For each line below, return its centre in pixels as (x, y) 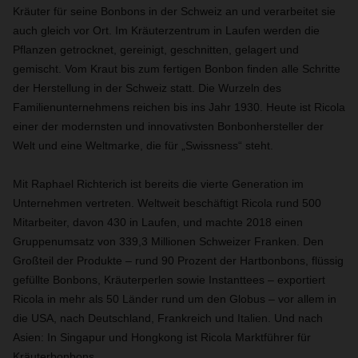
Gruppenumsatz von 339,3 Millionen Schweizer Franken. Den (168, 241)
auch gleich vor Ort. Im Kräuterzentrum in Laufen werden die (166, 30)
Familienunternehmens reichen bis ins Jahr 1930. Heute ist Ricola (179, 107)
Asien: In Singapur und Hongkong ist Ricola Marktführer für (162, 337)
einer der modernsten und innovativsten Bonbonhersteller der (168, 126)
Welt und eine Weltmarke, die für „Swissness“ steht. (143, 145)
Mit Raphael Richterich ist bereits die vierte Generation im (158, 184)
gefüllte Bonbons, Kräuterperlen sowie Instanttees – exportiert (169, 280)
